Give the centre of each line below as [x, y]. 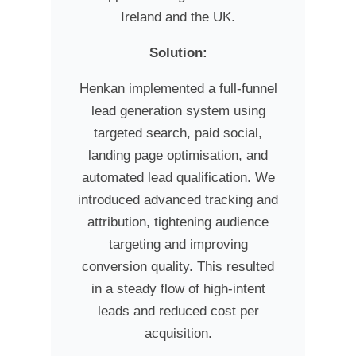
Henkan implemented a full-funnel [178, 88]
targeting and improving [178, 244]
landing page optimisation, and [178, 155]
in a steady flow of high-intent [178, 288]
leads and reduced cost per [178, 311]
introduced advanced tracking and [178, 199]
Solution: [178, 52]
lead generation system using [178, 110]
